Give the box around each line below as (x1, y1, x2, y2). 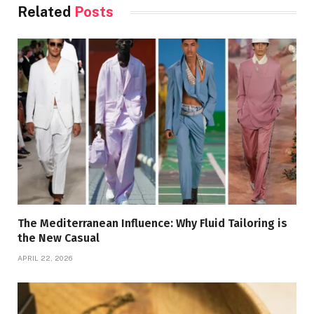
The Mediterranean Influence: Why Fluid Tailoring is (18, 217, 287, 231)
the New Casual (18, 231, 100, 245)
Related (18, 4, 74, 21)
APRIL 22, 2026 (18, 254, 73, 263)
